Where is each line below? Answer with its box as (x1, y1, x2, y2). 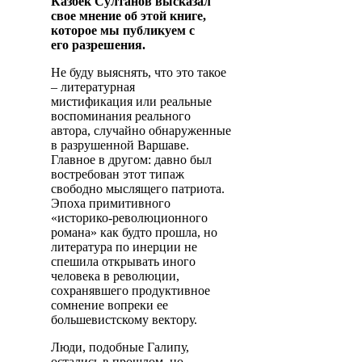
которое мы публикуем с (51, 23, 195, 37)
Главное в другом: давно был (51, 152, 212, 166)
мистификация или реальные (51, 94, 212, 108)
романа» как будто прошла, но (51, 225, 217, 239)
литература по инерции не (51, 239, 197, 254)
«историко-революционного (51, 210, 208, 225)
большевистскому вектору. (51, 312, 197, 326)
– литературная (51, 79, 135, 94)
